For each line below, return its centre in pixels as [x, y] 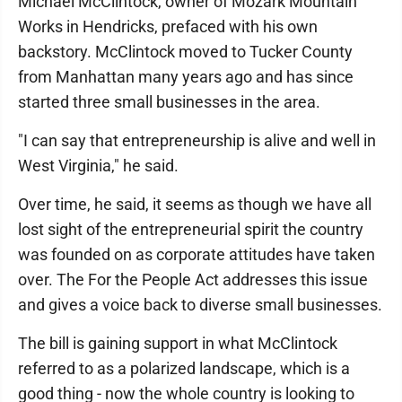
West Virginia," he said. [98, 166]
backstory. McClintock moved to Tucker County [185, 52]
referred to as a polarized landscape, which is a [184, 368]
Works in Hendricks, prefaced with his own [168, 26]
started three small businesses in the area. [169, 102]
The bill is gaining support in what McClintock [178, 343]
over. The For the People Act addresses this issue [193, 280]
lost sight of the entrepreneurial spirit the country [191, 229]
